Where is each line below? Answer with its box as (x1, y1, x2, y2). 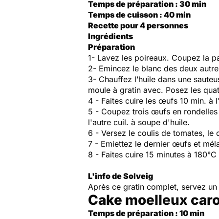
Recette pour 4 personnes (88, 21, 188, 30)
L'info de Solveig (88, 171, 153, 181)
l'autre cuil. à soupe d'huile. (88, 117, 190, 127)
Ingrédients (88, 31, 133, 41)
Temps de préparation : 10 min (88, 208, 204, 218)
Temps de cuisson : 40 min (88, 10, 191, 20)
